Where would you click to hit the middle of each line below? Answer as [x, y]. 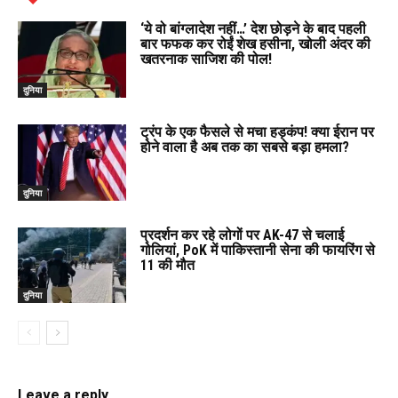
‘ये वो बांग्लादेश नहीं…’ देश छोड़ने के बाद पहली [254, 29]
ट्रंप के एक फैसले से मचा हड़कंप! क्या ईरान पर [258, 132]
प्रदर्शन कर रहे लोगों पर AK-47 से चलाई [243, 235]
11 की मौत [168, 265]
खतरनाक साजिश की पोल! [207, 60]
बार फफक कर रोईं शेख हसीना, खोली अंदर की [256, 44]
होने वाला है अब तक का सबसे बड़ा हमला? [245, 147]
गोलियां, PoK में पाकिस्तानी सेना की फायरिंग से [258, 250]
